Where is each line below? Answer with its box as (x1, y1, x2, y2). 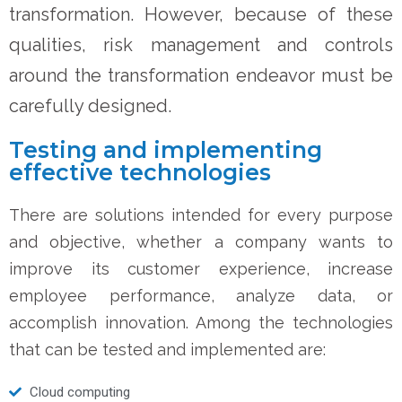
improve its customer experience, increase (9, 258, 393, 278)
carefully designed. (9, 94, 171, 117)
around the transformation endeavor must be (9, 64, 393, 86)
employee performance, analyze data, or (9, 285, 393, 305)
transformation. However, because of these (9, 3, 393, 25)
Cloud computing (29, 383, 130, 400)
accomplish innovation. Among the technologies (9, 312, 393, 332)
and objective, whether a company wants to (9, 232, 393, 251)
